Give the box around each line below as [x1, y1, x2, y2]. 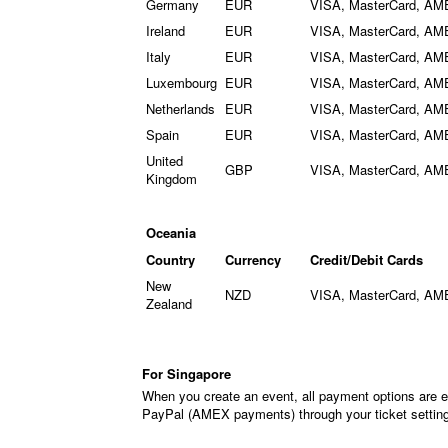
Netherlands [146, 99, 215, 118]
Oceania [146, 223, 196, 242]
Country [146, 250, 195, 269]
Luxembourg [146, 73, 217, 92]
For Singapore [142, 364, 235, 383]
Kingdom [146, 169, 197, 188]
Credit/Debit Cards [310, 250, 423, 269]
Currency [225, 250, 281, 269]
